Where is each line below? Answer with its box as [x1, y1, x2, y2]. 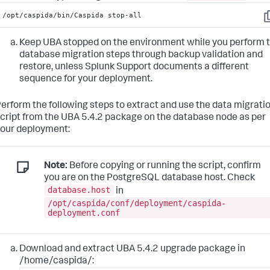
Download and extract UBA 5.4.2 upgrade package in [19, 245, 245, 255]
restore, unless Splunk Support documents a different [19, 63, 249, 73]
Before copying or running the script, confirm [67, 161, 261, 171]
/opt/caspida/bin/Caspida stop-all [2, 10, 142, 19]
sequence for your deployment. [19, 75, 152, 85]
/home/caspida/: [19, 257, 94, 267]
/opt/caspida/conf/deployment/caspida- [48, 198, 226, 208]
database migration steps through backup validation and [19, 51, 263, 61]
